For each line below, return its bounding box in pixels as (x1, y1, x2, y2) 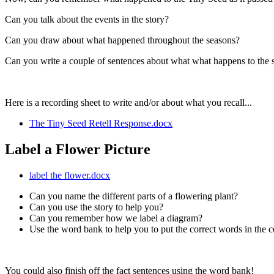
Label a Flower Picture (5, 141, 150, 157)
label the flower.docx (29, 169, 110, 180)
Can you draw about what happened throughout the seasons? (5, 34, 240, 45)
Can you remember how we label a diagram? (29, 212, 202, 223)
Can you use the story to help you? (29, 201, 163, 212)
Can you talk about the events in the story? (5, 13, 169, 24)
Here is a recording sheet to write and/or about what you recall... (5, 97, 252, 108)
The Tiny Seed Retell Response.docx (29, 117, 172, 128)
